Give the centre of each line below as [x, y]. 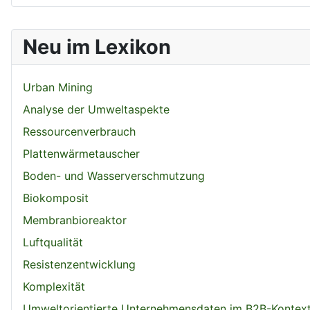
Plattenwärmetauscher [81, 153]
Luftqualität [53, 242]
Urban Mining [58, 87]
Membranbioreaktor [75, 220]
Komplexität [54, 286]
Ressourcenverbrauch [79, 131]
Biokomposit [56, 198]
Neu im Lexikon [97, 46]
